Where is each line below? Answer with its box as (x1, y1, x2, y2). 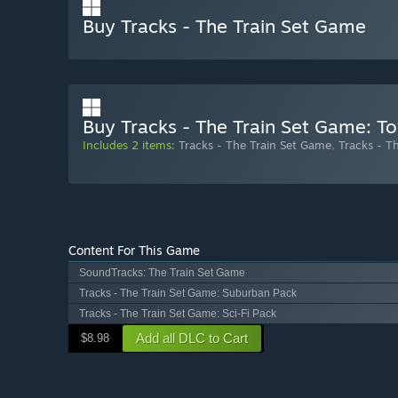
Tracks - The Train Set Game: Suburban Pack (79, 287, 297, 300)
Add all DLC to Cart (136, 330, 248, 346)
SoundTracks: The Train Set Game (79, 267, 245, 280)
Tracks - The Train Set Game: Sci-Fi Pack (79, 307, 276, 321)
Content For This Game (68, 243, 200, 259)
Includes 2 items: (83, 138, 175, 153)
